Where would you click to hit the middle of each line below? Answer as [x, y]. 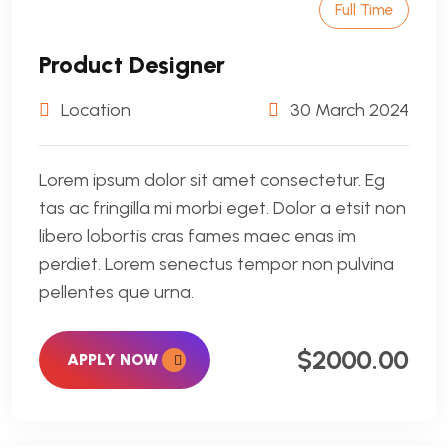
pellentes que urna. [116, 292]
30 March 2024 [347, 110]
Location [94, 110]
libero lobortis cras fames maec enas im [197, 236]
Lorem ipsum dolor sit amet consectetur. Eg [212, 180]
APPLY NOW [115, 359]
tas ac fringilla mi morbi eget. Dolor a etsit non [222, 208]
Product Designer [132, 64]
